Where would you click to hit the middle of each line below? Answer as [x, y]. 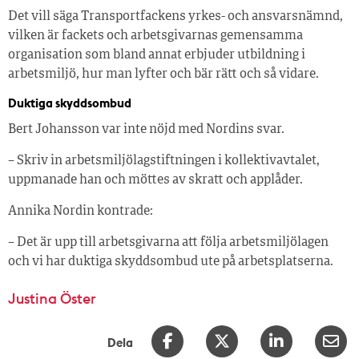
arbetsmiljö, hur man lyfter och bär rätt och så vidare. [163, 74]
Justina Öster [52, 299]
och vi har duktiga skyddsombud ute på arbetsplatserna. [171, 262]
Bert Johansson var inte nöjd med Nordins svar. [146, 130]
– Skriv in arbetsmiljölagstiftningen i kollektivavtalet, [164, 161]
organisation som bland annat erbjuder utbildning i [157, 55]
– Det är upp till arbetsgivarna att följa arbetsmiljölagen [168, 243]
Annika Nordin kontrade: [81, 212]
